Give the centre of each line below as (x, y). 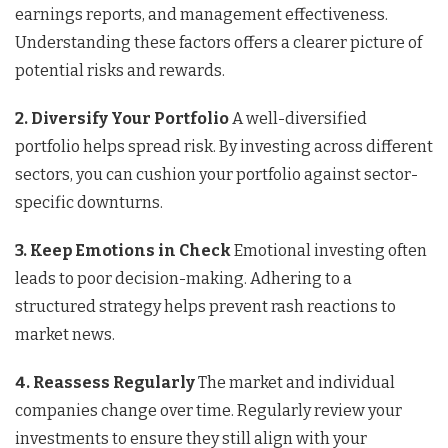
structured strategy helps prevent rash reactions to (205, 306)
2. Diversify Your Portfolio (122, 118)
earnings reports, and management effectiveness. (201, 14)
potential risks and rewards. (120, 70)
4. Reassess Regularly (105, 382)
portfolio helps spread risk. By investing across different (224, 146)
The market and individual (295, 382)
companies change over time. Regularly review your (208, 410)
